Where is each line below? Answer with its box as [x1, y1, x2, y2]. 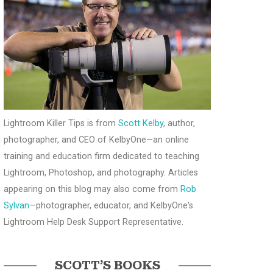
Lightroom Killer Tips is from [4, 118, 118, 129]
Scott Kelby [118, 118, 163, 129]
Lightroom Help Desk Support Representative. [4, 217, 183, 228]
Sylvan [4, 200, 29, 211]
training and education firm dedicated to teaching [4, 151, 199, 162]
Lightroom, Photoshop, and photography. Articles [4, 168, 198, 179]
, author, [163, 118, 195, 129]
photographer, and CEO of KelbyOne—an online [4, 135, 189, 146]
